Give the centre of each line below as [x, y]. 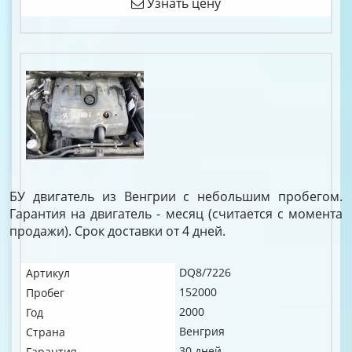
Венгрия [202, 331]
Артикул [48, 273]
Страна [46, 332]
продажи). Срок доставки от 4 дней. [117, 231]
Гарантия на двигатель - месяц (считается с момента [176, 214]
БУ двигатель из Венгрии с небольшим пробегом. [176, 196]
